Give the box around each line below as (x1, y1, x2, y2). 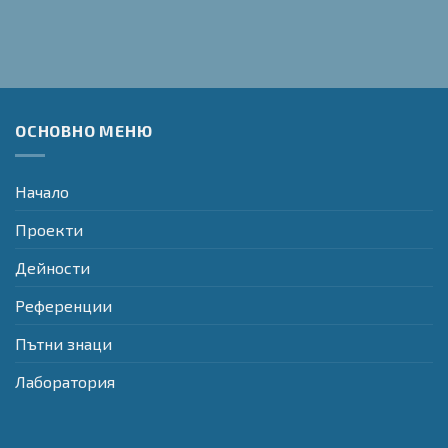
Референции (15, 295, 112, 315)
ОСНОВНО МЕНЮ (15, 121, 153, 141)
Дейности (15, 257, 90, 277)
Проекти (15, 219, 83, 239)
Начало (15, 181, 69, 201)
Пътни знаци (15, 333, 112, 353)
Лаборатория (15, 371, 115, 391)
